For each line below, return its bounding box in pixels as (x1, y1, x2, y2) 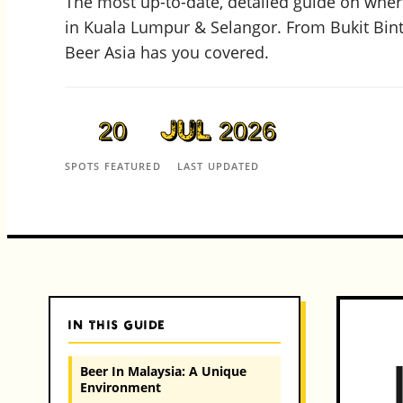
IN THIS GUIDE (68, 318, 166, 333)
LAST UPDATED (176, 159, 260, 174)
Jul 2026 (160, 117, 276, 146)
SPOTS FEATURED (65, 159, 161, 174)
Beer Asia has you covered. (65, 41, 269, 64)
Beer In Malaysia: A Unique (79, 362, 246, 380)
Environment (79, 378, 161, 396)
